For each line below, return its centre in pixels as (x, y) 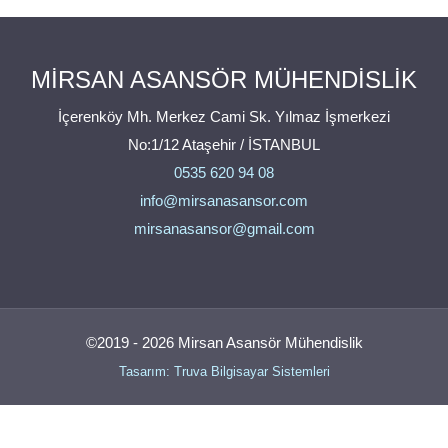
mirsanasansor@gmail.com (224, 229)
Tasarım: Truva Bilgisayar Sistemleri (224, 372)
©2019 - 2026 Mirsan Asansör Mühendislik (224, 343)
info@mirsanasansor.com (224, 201)
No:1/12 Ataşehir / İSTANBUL (224, 145)
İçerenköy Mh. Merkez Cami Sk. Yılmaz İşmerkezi (224, 117)
